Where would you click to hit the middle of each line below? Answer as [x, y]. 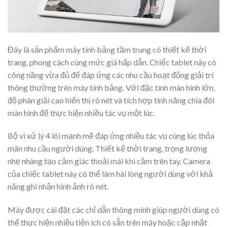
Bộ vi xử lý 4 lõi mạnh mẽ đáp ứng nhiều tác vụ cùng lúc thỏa [111, 136]
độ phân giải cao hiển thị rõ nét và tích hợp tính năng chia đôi [111, 100]
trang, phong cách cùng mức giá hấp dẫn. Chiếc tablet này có [112, 62]
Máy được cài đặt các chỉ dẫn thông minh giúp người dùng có [113, 210]
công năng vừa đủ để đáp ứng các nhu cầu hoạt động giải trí [110, 74]
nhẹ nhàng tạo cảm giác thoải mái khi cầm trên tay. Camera [109, 161]
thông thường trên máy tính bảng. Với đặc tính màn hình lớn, [111, 87]
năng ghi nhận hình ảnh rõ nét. [58, 186]
